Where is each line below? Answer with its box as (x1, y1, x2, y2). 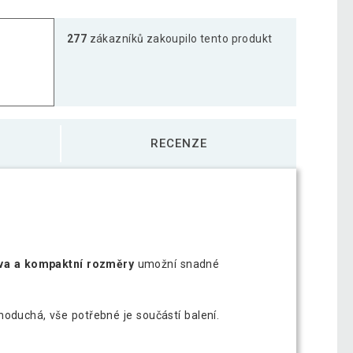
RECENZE (150, 136, 207, 150)
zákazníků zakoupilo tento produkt (87, 32, 273, 46)
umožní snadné (134, 257, 220, 270)
